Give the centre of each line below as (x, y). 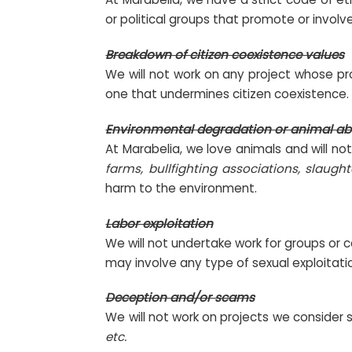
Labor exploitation (159, 223)
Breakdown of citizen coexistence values (225, 55)
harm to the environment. (181, 188)
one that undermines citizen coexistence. (227, 94)
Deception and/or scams (180, 298)
